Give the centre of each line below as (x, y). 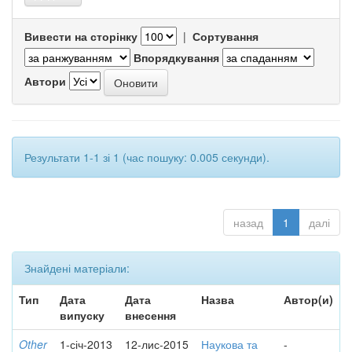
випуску (82, 315)
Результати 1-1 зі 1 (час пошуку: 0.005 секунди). (147, 157)
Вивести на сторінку (81, 36)
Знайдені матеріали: (77, 268)
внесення (150, 315)
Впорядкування (176, 57)
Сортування (225, 36)
